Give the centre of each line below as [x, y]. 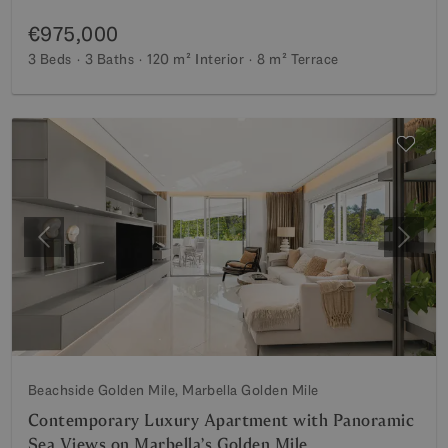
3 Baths [109, 58]
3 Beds [50, 58]
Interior [220, 58]
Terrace [315, 58]
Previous [73, 247]
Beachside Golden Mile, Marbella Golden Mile [173, 390]
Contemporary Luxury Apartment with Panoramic [221, 420]
